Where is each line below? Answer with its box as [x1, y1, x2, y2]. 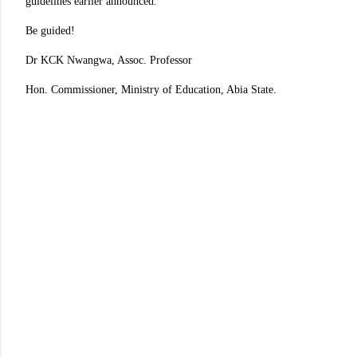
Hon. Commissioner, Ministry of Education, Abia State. [25, 84, 277, 96]
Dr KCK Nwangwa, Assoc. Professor [25, 54, 192, 66]
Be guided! [25, 25, 75, 37]
